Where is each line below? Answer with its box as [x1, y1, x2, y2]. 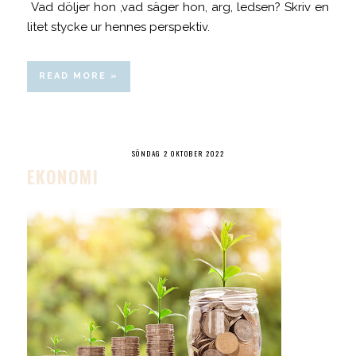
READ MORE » [38, 70, 118, 81]
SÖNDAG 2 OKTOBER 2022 [131, 147, 225, 159]
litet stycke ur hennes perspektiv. [26, 19, 210, 34]
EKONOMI [26, 163, 99, 189]
